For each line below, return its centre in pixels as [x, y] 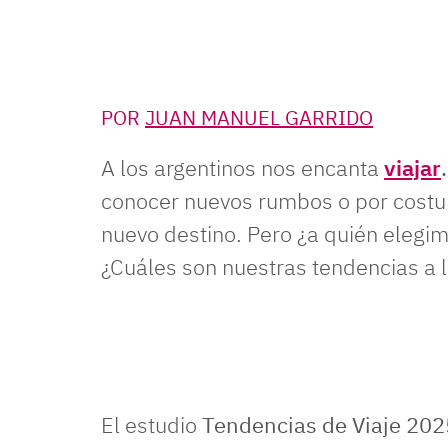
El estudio [151, 424]
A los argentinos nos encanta [242, 167]
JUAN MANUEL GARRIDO [259, 117]
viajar [412, 167]
